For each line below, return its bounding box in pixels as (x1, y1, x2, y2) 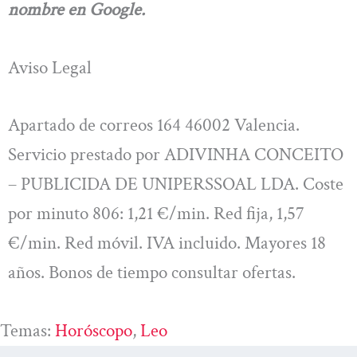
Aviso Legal (8, 56, 92, 80)
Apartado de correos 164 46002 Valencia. (8, 112, 300, 137)
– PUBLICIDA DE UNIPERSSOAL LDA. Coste (8, 171, 343, 196)
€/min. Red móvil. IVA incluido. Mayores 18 (8, 230, 326, 255)
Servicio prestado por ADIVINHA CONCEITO (8, 142, 343, 167)
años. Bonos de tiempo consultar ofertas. (8, 260, 296, 284)
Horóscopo (55, 319, 132, 343)
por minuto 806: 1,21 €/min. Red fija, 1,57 (8, 201, 304, 226)
